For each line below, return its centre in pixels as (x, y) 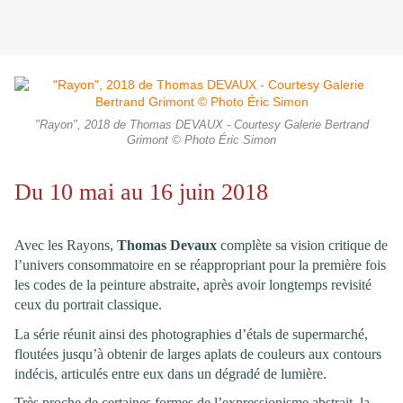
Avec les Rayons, (66, 245)
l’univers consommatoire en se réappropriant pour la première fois (200, 264)
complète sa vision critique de (302, 245)
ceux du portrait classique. (88, 304)
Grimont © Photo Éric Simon (201, 141)
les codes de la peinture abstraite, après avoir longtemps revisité (193, 284)
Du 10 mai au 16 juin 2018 (141, 193)
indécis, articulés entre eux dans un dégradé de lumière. (170, 373)
